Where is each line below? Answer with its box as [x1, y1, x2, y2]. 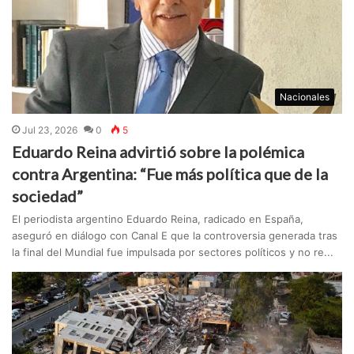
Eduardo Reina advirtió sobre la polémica [12, 141, 305, 161]
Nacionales [279, 90, 330, 103]
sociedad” [12, 186, 84, 205]
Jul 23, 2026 [22, 123, 78, 136]
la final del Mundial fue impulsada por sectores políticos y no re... [12, 245, 334, 258]
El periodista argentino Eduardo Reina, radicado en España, [12, 212, 304, 225]
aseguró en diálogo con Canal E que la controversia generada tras [12, 228, 338, 242]
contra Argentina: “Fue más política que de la [12, 164, 329, 183]
